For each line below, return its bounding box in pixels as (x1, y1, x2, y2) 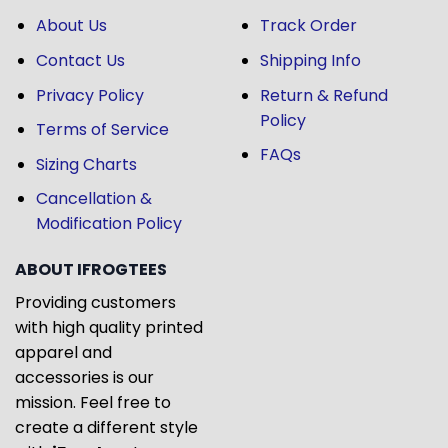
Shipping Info (259, 48, 361, 72)
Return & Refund (259, 83, 388, 107)
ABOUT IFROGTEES (15, 258, 167, 282)
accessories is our (15, 366, 154, 390)
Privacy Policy (35, 83, 144, 107)
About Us (35, 14, 107, 38)
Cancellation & (35, 187, 152, 211)
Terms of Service (35, 118, 169, 142)
